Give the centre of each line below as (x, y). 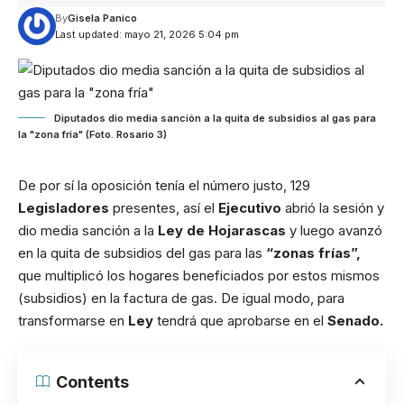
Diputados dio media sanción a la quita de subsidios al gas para (215, 118)
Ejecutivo (252, 208)
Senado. (355, 321)
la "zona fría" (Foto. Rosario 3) (92, 134)
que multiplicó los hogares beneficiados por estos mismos (199, 275)
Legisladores (65, 208)
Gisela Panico (102, 18)
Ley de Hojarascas (224, 230)
